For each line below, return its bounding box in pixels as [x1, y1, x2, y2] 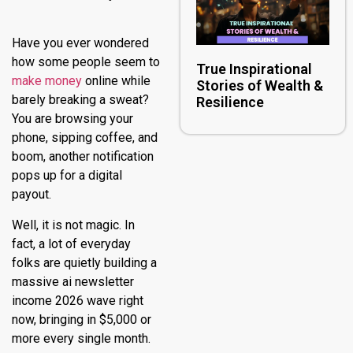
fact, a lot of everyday [12, 236, 131, 251]
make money [12, 73, 82, 89]
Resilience [195, 94, 264, 111]
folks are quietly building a [12, 255, 157, 270]
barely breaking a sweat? [12, 92, 149, 108]
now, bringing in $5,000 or [12, 311, 151, 327]
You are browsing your [12, 111, 133, 127]
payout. [12, 187, 51, 203]
